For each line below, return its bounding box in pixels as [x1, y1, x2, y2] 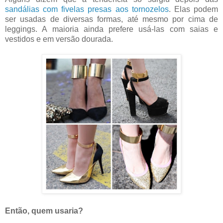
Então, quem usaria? [5, 207, 83, 216]
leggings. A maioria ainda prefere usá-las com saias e [5, 25, 218, 34]
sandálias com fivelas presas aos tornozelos [5, 5, 169, 14]
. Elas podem [168, 5, 219, 14]
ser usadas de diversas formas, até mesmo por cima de [5, 15, 218, 24]
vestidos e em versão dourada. [5, 35, 113, 44]
